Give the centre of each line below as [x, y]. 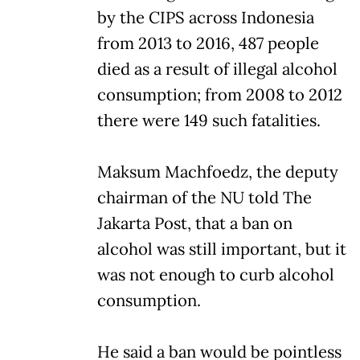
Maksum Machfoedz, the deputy [218, 172]
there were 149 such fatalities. [209, 120]
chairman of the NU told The [205, 197]
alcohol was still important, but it [222, 249]
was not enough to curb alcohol [216, 274]
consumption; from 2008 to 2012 [220, 94]
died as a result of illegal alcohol [217, 69]
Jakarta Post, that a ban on [195, 223]
